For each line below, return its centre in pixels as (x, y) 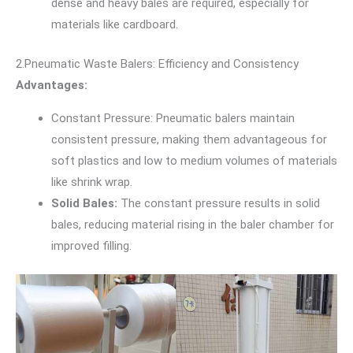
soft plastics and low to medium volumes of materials (194, 160)
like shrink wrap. (92, 182)
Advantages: (52, 85)
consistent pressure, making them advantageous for (189, 139)
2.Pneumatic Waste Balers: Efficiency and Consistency (157, 63)
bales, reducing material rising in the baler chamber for (193, 224)
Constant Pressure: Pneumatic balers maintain (173, 118)
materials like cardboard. (115, 25)
